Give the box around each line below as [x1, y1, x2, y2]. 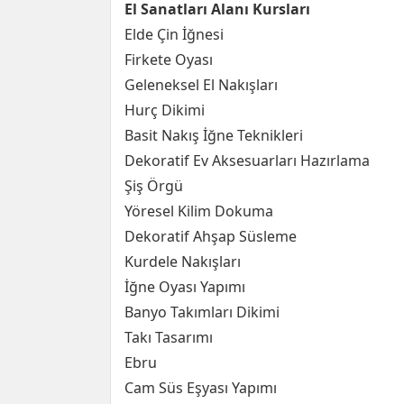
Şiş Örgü [124, 176, 183, 196]
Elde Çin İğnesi [124, 24, 224, 44]
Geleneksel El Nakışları [124, 75, 278, 95]
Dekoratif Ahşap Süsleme [124, 226, 297, 246]
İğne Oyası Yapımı [124, 277, 245, 297]
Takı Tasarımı [124, 327, 213, 347]
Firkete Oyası [124, 50, 213, 69]
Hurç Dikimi [124, 100, 205, 120]
